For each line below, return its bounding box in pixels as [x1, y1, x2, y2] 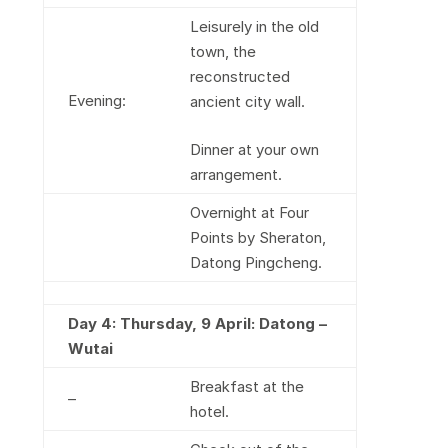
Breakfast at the [189, 377, 304, 396]
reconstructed [189, 67, 290, 86]
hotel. [189, 402, 229, 421]
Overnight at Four [189, 203, 309, 222]
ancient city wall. [189, 92, 305, 111]
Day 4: [67, 314, 116, 333]
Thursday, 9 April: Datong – [119, 314, 327, 333]
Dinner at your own [189, 139, 319, 159]
